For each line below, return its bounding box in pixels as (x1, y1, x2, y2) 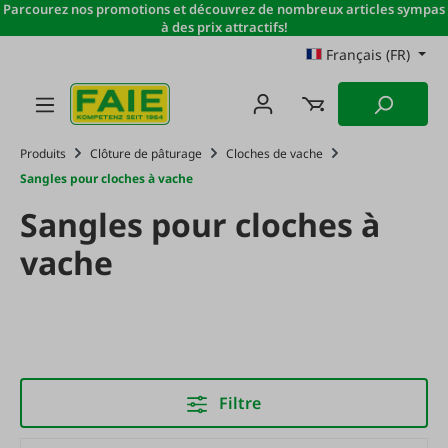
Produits (20, 145, 66, 162)
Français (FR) (326, 45, 411, 64)
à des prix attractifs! (160, 18, 288, 36)
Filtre (218, 392, 261, 414)
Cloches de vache (226, 145, 323, 162)
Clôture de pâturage (90, 145, 202, 162)
